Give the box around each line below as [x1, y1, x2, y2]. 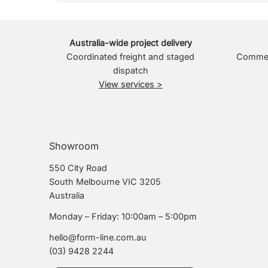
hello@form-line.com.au [49, 232, 147, 243]
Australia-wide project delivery [69, 38, 192, 48]
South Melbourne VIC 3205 [49, 176, 162, 187]
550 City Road [49, 163, 108, 173]
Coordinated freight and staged [66, 51, 195, 62]
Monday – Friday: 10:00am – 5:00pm [49, 211, 197, 222]
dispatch [112, 65, 148, 76]
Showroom [49, 140, 99, 153]
